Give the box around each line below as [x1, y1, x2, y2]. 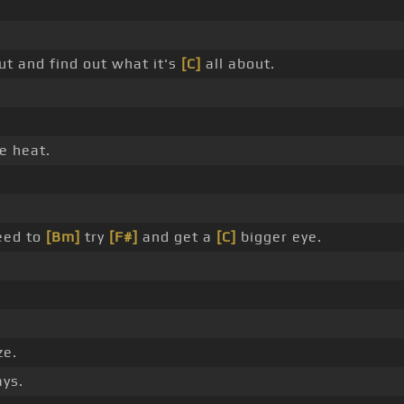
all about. [201, 55, 275, 73]
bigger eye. [236, 228, 322, 246]
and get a [138, 228, 216, 246]
